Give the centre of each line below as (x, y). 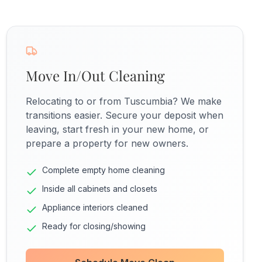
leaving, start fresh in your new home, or (117, 129)
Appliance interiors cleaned (95, 207)
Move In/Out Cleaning (95, 75)
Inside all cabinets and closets (99, 189)
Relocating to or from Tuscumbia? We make (123, 101)
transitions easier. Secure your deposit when (124, 115)
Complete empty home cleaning (103, 170)
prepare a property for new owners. (107, 143)
